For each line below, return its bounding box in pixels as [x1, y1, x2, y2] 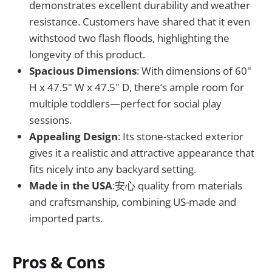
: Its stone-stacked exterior [118, 129, 243, 143]
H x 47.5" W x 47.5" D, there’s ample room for [29, 80, 244, 94]
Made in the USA [29, 178, 112, 192]
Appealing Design [29, 129, 118, 143]
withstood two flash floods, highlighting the [29, 30, 229, 45]
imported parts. [29, 211, 103, 225]
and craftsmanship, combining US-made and [29, 194, 236, 209]
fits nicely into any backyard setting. [29, 161, 196, 176]
